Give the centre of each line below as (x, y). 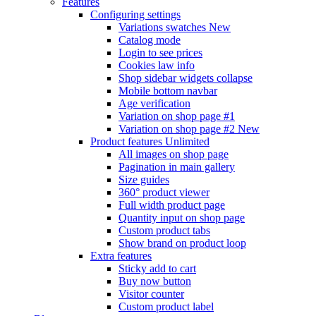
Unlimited (187, 142)
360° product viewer (164, 193)
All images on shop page (174, 154)
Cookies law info (157, 66)
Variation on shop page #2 (178, 129)
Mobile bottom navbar (168, 91)
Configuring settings (135, 15)
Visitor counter (151, 294)
